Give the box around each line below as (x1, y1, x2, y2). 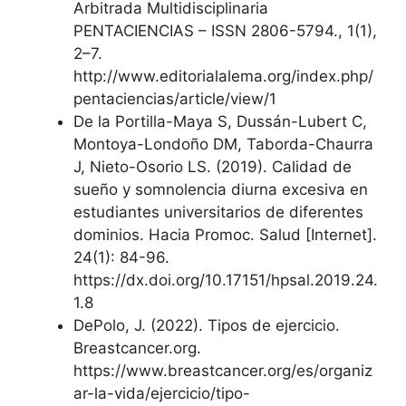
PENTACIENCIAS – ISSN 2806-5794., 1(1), (73, 22, 377, 40)
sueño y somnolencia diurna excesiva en (73, 180, 368, 198)
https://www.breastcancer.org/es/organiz (73, 362, 372, 380)
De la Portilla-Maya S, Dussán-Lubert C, (73, 112, 367, 130)
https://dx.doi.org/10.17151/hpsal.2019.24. (73, 271, 378, 289)
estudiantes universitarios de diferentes (73, 203, 363, 221)
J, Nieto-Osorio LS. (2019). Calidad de (73, 158, 352, 176)
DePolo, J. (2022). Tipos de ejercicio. (73, 316, 340, 334)
